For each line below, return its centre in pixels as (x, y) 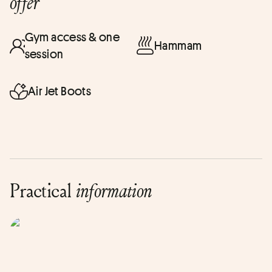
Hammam (178, 45)
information (114, 190)
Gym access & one (72, 37)
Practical (43, 190)
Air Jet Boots (60, 91)
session (44, 54)
